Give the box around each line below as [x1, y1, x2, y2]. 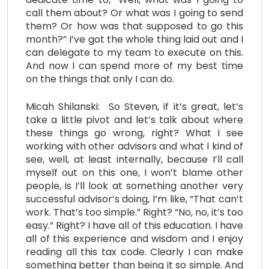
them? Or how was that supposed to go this [26, 19, 243, 33]
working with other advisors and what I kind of [26, 139, 243, 153]
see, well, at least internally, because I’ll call [26, 152, 243, 166]
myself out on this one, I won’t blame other [26, 165, 243, 180]
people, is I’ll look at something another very [26, 178, 243, 193]
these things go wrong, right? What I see [26, 125, 243, 140]
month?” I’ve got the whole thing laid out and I [26, 32, 243, 46]
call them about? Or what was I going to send [26, 5, 243, 20]
